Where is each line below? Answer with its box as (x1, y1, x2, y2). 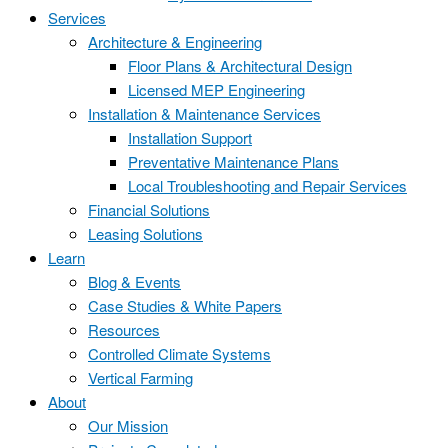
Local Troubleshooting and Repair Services (128, 175, 407, 196)
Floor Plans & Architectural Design (128, 55, 352, 76)
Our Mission (88, 415, 168, 436)
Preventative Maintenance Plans (128, 151, 339, 172)
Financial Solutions (88, 199, 210, 220)
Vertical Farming (88, 367, 193, 388)
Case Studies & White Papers (88, 295, 282, 316)
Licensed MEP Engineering (128, 79, 305, 100)
